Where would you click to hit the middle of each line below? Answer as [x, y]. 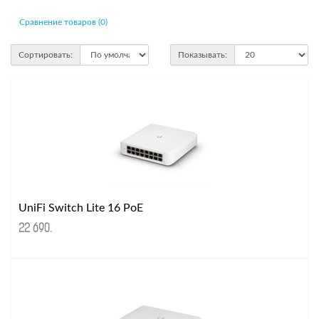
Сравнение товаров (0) [63, 22]
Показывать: [203, 55]
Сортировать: [46, 55]
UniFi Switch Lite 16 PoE [81, 208]
